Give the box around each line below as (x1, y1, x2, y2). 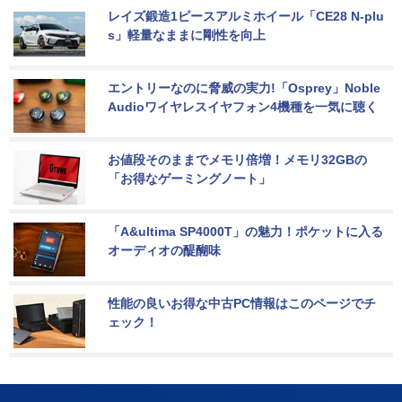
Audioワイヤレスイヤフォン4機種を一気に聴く (108, 100, 378, 115)
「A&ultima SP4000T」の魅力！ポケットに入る (108, 224, 383, 240)
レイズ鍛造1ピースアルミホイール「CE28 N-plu (108, 9, 384, 24)
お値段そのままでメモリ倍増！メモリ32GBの (108, 153, 367, 168)
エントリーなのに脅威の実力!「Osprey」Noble (108, 81, 384, 96)
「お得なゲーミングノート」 (108, 171, 271, 187)
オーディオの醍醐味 (108, 243, 221, 258)
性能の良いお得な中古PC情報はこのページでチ (108, 296, 376, 311)
